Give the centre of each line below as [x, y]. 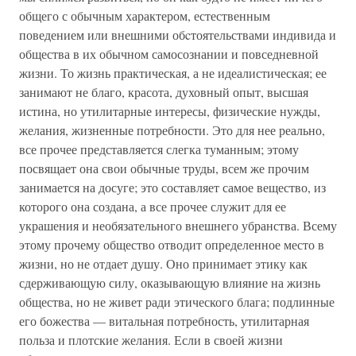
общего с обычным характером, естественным [145, 15]
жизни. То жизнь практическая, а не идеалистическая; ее [173, 73]
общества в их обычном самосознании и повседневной [169, 54]
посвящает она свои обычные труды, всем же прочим [164, 168]
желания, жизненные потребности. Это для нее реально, [172, 130]
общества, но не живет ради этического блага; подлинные [177, 302]
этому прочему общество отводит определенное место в [172, 244]
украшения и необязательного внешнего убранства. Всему [178, 225]
